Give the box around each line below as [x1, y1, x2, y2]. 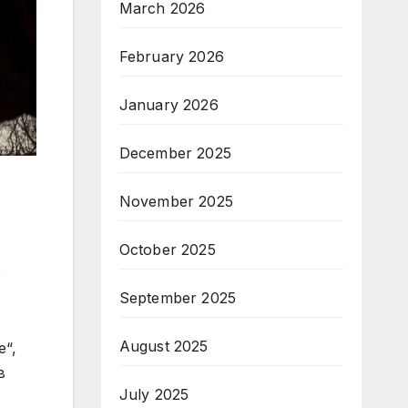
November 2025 [118, 192, 234, 210]
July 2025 [118, 385, 189, 403]
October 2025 [118, 240, 216, 259]
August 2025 [118, 337, 209, 355]
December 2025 [118, 144, 232, 162]
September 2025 [118, 289, 237, 307]
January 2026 [118, 96, 219, 114]
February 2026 [118, 47, 225, 66]
